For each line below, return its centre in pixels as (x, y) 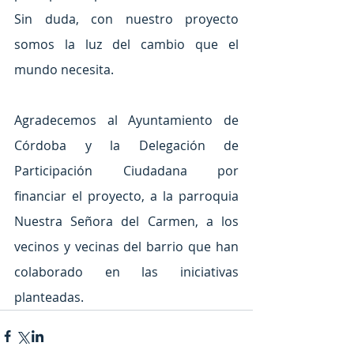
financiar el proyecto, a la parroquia (126, 196)
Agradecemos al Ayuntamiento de (126, 120)
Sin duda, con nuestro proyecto (126, 19)
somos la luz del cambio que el (126, 44)
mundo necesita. (64, 69)
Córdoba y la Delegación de (126, 145)
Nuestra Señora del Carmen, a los (126, 221)
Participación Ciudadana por (126, 170)
